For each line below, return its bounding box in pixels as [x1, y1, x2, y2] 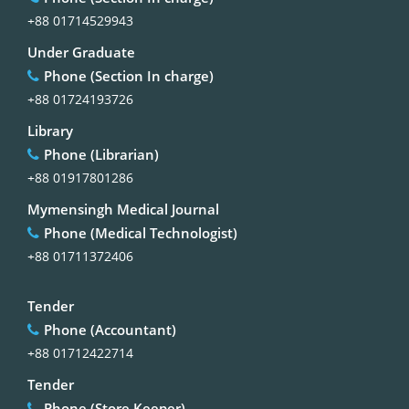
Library [27, 121, 73, 140]
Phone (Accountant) [44, 320, 176, 339]
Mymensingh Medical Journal [27, 199, 219, 218]
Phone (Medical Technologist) [44, 223, 237, 242]
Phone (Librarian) [44, 144, 159, 163]
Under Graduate [27, 42, 135, 61]
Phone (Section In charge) [44, 66, 214, 85]
